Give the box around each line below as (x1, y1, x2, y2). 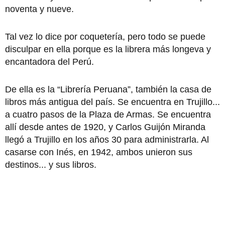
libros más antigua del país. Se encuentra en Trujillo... (5, 96, 220, 107)
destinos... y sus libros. (5, 159, 96, 170)
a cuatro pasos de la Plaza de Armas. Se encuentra (5, 109, 211, 120)
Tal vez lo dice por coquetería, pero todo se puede (5, 31, 205, 42)
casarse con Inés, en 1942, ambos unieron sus (5, 147, 192, 157)
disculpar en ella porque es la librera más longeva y (5, 44, 211, 54)
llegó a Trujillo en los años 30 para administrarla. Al (5, 134, 209, 145)
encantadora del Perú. (5, 56, 94, 67)
